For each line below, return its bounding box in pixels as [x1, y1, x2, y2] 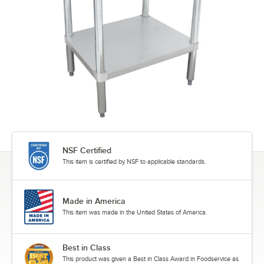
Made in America [62, 196, 126, 206]
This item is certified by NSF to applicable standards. [62, 157, 206, 165]
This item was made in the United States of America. [62, 208, 207, 216]
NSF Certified [62, 145, 111, 155]
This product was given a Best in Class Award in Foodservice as [62, 255, 239, 262]
